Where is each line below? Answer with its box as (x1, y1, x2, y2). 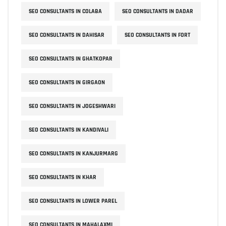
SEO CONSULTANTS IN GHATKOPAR (29, 54, 112, 63)
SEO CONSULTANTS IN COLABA (29, 7, 102, 15)
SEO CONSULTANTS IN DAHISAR (29, 31, 104, 39)
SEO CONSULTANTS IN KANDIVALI (29, 126, 108, 134)
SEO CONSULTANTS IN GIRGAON (29, 78, 105, 86)
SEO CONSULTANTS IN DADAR (122, 7, 193, 15)
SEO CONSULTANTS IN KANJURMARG (29, 149, 118, 157)
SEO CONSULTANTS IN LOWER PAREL (29, 197, 117, 205)
